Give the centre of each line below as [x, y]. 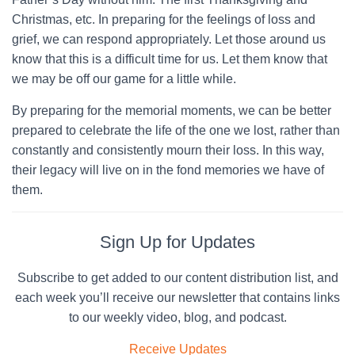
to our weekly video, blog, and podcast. [177, 317]
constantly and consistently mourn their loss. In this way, [168, 150]
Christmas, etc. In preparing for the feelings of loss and [164, 19]
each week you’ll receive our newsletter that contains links [177, 297]
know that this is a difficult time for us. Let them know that [170, 59]
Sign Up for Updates [177, 242]
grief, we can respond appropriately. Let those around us [169, 39]
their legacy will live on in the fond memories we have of [168, 170]
